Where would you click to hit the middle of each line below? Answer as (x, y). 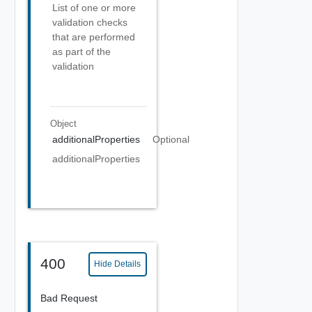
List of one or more (94, 8)
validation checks (90, 22)
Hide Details (118, 264)
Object (63, 123)
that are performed (94, 37)
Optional (171, 139)
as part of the (81, 52)
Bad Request (69, 298)
